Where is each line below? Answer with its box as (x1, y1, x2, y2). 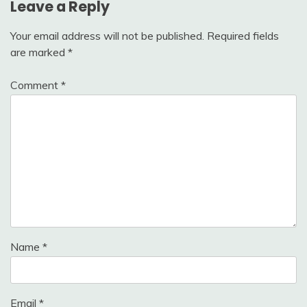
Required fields (207, 28, 279, 42)
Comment (10, 77, 61, 92)
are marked (10, 45, 68, 59)
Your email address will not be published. (10, 28, 204, 42)
